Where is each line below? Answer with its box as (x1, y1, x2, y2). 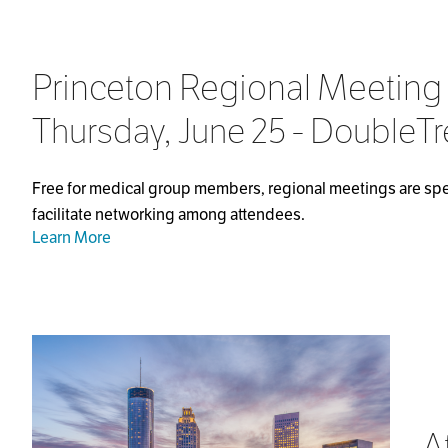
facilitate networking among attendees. (32, 204, 305, 226)
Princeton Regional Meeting (32, 65, 442, 111)
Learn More (32, 227, 111, 249)
